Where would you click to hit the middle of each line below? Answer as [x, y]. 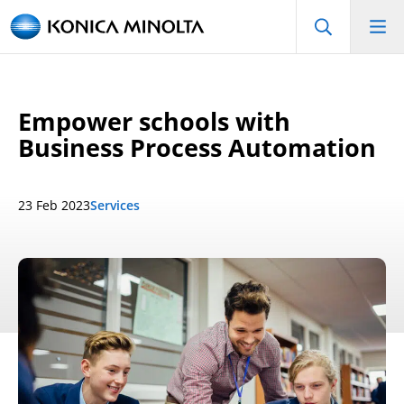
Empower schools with [154, 121]
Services [115, 205]
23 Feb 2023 [54, 205]
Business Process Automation [197, 147]
